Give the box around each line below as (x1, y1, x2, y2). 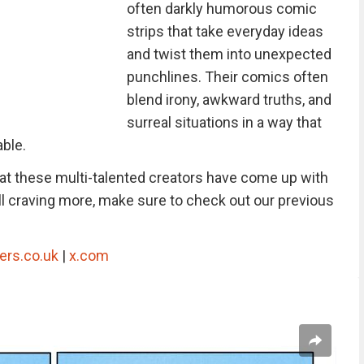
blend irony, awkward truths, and (126, 91, 331, 108)
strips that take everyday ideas (126, 23, 323, 40)
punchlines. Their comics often (126, 68, 328, 85)
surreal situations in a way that (126, 114, 322, 131)
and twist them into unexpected (126, 45, 331, 63)
